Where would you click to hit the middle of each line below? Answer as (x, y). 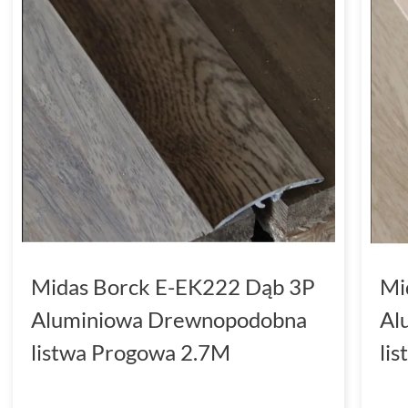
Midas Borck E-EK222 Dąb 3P (173, 286)
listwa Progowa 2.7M (131, 352)
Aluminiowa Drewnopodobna (169, 319)
